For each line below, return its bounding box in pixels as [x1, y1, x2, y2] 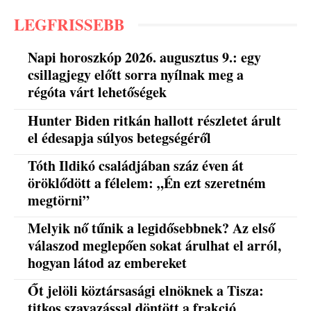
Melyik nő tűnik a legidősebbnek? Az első [28, 217, 276, 238]
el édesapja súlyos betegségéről [28, 127, 212, 148]
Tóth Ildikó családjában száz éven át [28, 155, 244, 176]
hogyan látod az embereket [28, 252, 187, 273]
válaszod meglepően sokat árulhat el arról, [28, 235, 282, 255]
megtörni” [28, 190, 90, 210]
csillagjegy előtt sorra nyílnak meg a [28, 65, 244, 85]
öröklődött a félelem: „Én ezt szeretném [28, 172, 267, 193]
